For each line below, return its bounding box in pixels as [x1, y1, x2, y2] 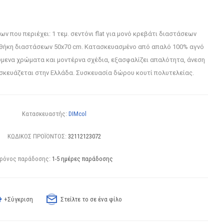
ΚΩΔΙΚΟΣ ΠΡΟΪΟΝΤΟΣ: [7, 132, 67, 140]
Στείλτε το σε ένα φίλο [60, 195, 122, 203]
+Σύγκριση [4, 195, 33, 203]
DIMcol [68, 110, 87, 117]
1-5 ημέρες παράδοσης [51, 155, 113, 162]
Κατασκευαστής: [22, 110, 67, 117]
